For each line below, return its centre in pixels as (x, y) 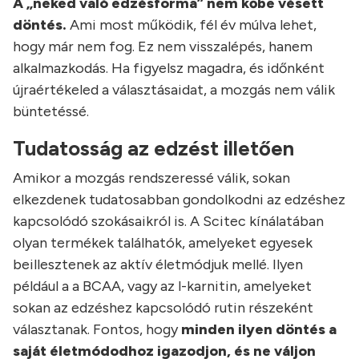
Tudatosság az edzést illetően (153, 149)
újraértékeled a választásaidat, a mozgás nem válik (174, 90)
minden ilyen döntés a (257, 330)
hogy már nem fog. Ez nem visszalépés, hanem (163, 47)
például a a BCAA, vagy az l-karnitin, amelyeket (162, 286)
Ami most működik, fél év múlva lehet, (192, 25)
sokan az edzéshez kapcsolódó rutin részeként (163, 308)
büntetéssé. (51, 112)
